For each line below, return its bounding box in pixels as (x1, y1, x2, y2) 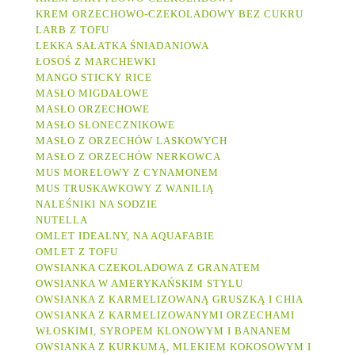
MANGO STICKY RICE (36, 71, 152, 84)
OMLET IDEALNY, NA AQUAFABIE (36, 230, 215, 242)
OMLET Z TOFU (36, 246, 118, 258)
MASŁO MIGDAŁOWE (36, 87, 149, 100)
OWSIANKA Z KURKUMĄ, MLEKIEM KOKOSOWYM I (36, 341, 311, 353)
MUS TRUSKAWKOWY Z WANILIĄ (36, 182, 214, 195)
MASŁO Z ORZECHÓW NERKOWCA (36, 151, 224, 163)
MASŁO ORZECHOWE (36, 103, 150, 116)
